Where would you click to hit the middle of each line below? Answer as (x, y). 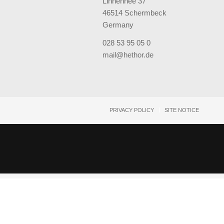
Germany (118, 24)
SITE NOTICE (182, 110)
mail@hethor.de (128, 55)
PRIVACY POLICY (132, 110)
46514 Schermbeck (134, 12)
